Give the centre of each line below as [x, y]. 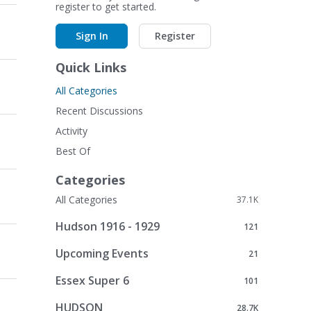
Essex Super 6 [92, 280]
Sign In [92, 36]
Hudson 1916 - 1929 [108, 226]
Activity [72, 131]
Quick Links [91, 67]
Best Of [73, 151]
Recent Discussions [99, 111]
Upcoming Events [102, 253]
